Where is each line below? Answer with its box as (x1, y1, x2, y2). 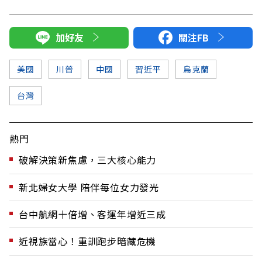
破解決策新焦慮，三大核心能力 (19, 153, 157, 167)
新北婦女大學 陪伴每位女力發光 (19, 180, 159, 194)
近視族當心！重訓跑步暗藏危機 (19, 234, 157, 249)
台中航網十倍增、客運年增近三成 (19, 207, 166, 222)
